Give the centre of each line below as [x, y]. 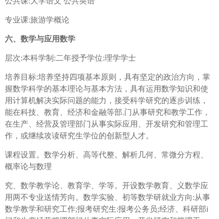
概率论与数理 [28, 167]
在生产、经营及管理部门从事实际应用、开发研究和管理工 [107, 124]
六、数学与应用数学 [40, 39]
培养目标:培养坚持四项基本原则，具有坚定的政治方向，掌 [108, 77]
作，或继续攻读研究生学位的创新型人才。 [79, 136]
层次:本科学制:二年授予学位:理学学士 [70, 58]
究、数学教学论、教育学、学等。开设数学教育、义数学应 [107, 186]
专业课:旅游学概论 [37, 20]
